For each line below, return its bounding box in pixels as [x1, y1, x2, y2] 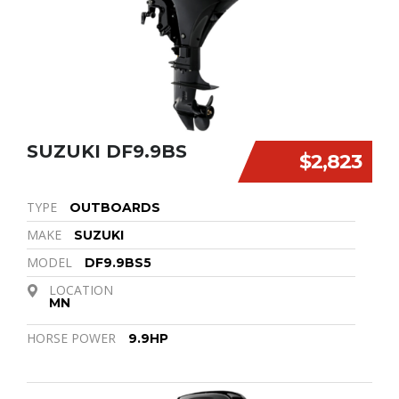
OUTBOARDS [69, 199, 160, 216]
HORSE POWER [27, 329, 116, 346]
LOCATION [49, 281, 113, 298]
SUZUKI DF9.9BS [27, 140, 187, 162]
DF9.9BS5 [85, 254, 151, 271]
